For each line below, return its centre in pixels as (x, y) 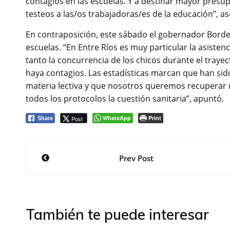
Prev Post (136, 158)
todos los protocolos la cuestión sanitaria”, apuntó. (125, 99)
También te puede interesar (117, 215)
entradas (65, 196)
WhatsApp (117, 118)
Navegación (77, 152)
